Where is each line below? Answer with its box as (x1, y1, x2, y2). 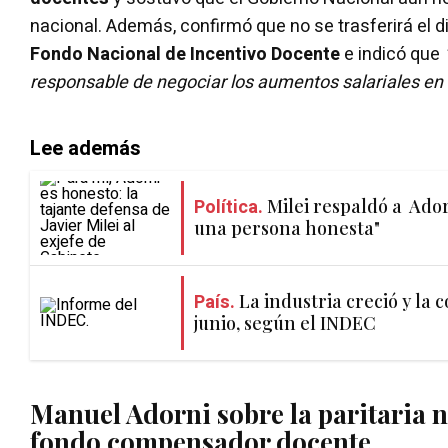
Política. (194, 194, 263, 222)
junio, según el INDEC (194, 311, 376, 336)
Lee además (30, 133, 141, 163)
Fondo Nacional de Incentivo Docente (30, 40, 340, 68)
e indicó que (340, 40, 444, 68)
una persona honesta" (194, 216, 380, 241)
